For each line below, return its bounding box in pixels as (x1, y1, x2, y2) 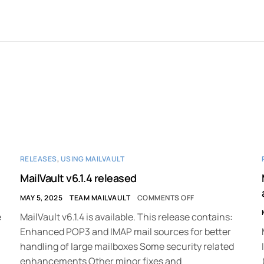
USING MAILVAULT (60, 154, 125, 164)
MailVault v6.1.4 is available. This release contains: (20, 210, 233, 224)
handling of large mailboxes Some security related (20, 240, 234, 253)
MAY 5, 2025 (20, 193, 63, 203)
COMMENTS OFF (137, 193, 194, 203)
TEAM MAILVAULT (70, 193, 131, 203)
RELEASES (20, 154, 57, 164)
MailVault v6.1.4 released (20, 171, 137, 186)
